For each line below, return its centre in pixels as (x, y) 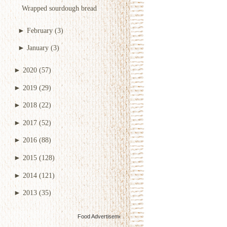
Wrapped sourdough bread (59, 8)
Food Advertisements (104, 216)
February (40, 30)
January (38, 48)
